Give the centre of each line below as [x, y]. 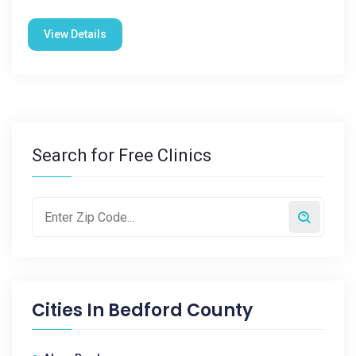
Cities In [70, 310]
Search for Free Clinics [122, 155]
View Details [75, 34]
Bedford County [180, 310]
